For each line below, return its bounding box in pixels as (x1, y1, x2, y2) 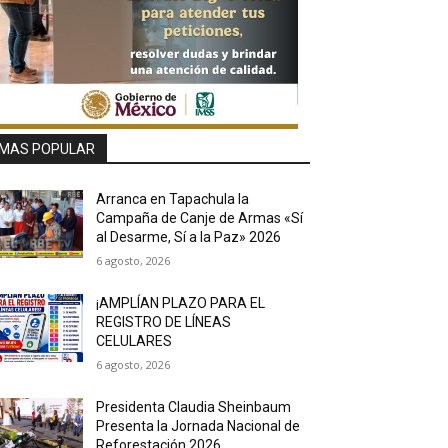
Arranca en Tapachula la (96, 190, 250, 207)
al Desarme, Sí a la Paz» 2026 (96, 228, 282, 245)
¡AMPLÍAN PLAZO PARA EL (96, 294, 266, 311)
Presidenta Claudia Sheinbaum (96, 398, 292, 415)
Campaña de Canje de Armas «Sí (96, 209, 304, 226)
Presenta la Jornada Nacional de (96, 417, 301, 434)
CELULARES (96, 332, 173, 349)
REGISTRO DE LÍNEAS (96, 313, 232, 330)
